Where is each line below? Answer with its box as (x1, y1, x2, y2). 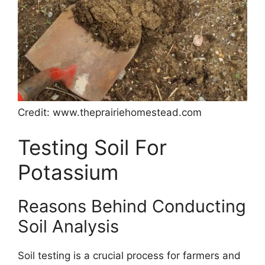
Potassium (18, 160, 118, 185)
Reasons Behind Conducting (18, 196, 246, 217)
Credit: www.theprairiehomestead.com (18, 106, 202, 118)
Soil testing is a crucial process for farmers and (18, 250, 241, 262)
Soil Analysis (18, 216, 119, 237)
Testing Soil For (18, 135, 167, 160)
